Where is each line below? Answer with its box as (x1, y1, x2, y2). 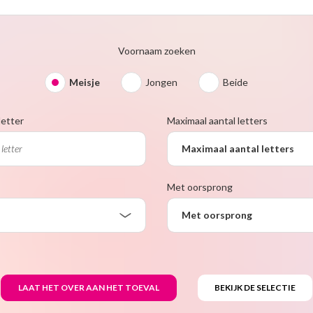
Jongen (145, 75, 177, 88)
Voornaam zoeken (117, 44, 196, 57)
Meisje (68, 75, 100, 88)
